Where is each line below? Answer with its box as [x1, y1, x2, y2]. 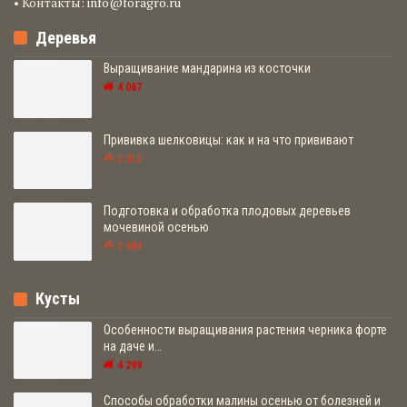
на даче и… [104, 338, 162, 353]
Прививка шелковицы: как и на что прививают [104, 132, 353, 147]
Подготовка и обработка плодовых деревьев [104, 203, 351, 219]
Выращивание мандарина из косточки [104, 60, 311, 75]
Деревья [35, 27, 96, 47]
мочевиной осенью [104, 220, 209, 235]
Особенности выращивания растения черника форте [104, 322, 387, 337]
